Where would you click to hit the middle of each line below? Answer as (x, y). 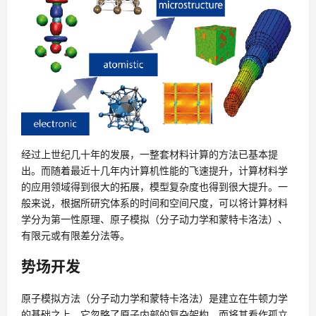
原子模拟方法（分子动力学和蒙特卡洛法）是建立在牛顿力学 (154, 298)
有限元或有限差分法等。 (75, 235)
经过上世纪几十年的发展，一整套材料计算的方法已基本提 (150, 154)
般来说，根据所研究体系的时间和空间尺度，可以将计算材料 (154, 203)
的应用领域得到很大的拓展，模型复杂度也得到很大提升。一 (154, 187)
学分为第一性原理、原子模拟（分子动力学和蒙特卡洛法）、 (154, 219)
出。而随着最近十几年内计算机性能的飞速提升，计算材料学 (154, 170)
